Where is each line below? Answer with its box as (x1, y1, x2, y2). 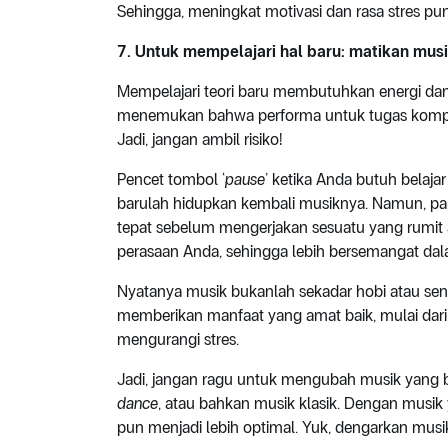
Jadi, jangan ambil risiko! (117, 130, 283, 150)
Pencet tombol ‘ (117, 170, 225, 190)
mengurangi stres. (117, 330, 239, 350)
